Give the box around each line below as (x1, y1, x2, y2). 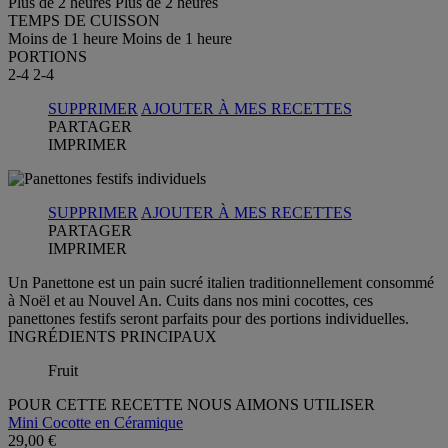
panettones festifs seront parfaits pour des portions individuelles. (8, 309, 409, 327)
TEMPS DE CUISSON (8, 11, 160, 29)
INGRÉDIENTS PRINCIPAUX (8, 327, 217, 345)
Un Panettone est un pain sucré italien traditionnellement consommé (8, 273, 434, 291)
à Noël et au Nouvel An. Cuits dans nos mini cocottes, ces (8, 291, 373, 309)
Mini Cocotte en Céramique (8, 413, 183, 431)
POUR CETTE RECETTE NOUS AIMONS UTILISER (8, 395, 375, 413)
